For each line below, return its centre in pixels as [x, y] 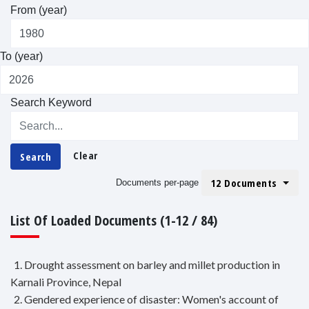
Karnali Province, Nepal [66, 282]
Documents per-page [157, 183]
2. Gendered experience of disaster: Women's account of [146, 299]
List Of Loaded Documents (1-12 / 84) [114, 221]
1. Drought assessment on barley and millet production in [147, 265]
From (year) [39, 10]
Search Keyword [51, 103]
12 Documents [246, 183]
